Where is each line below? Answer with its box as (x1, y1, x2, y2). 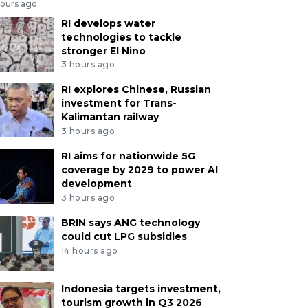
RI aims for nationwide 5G (60, 150, 195, 163)
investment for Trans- (60, 97, 177, 110)
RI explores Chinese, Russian (60, 83, 211, 96)
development (60, 177, 132, 190)
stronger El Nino (60, 44, 146, 57)
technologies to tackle (60, 30, 181, 43)
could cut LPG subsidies (60, 230, 187, 243)
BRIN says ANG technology (60, 216, 200, 229)
